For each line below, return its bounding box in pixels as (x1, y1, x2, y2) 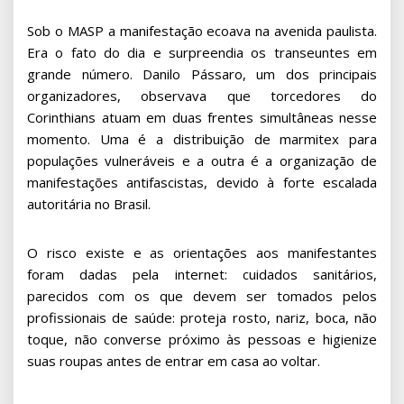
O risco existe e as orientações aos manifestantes (27, 243, 377, 262)
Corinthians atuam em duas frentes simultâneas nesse (27, 107, 377, 126)
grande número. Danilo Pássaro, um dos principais (27, 64, 377, 83)
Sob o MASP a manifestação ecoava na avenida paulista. (27, 21, 377, 40)
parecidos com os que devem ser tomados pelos (27, 286, 377, 305)
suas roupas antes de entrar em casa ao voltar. (27, 351, 320, 370)
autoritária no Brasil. (27, 194, 151, 213)
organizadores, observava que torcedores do (27, 86, 377, 105)
